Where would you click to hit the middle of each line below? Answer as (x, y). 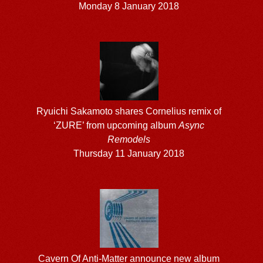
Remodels (129, 139)
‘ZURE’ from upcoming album (116, 125)
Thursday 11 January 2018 (129, 153)
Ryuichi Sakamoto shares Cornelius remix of (129, 111)
